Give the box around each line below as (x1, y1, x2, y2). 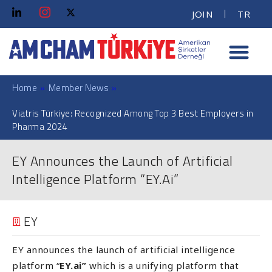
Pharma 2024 (12, 119, 67, 134)
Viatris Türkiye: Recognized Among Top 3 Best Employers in (12, 106, 254, 120)
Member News (48, 80, 109, 95)
